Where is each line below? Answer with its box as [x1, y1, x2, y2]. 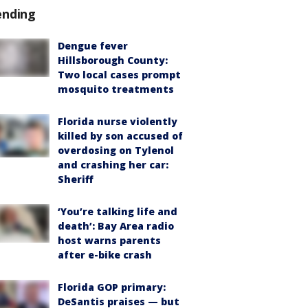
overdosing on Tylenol [58, 143, 174, 157]
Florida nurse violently [58, 114, 177, 128]
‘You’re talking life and [58, 204, 177, 218]
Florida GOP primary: [58, 280, 166, 294]
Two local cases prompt [58, 67, 181, 81]
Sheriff [58, 172, 93, 186]
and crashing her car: [58, 157, 168, 171]
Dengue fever [58, 38, 128, 52]
